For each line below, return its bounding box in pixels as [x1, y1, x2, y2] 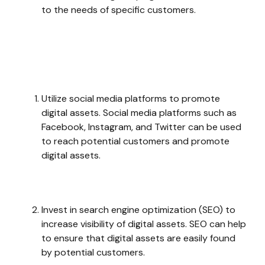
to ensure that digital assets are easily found [41, 232, 235, 244]
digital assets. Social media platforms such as [41, 106, 237, 119]
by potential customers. [41, 246, 145, 258]
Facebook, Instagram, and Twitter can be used [41, 121, 241, 133]
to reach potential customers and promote [41, 135, 230, 147]
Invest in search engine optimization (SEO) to [41, 203, 235, 216]
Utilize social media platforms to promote [41, 92, 220, 105]
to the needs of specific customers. [41, 4, 196, 16]
